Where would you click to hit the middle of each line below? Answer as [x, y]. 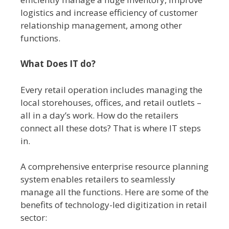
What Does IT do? [58, 64]
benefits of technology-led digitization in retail [114, 205]
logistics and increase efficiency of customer [109, 12]
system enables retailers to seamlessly [98, 179]
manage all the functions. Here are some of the [114, 192]
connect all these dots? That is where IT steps [111, 128]
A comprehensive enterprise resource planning [114, 167]
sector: [34, 218]
